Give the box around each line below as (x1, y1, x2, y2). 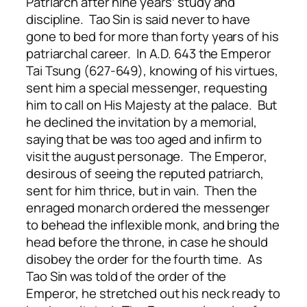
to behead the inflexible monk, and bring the (26, 216, 280, 234)
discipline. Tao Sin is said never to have (26, 10, 250, 29)
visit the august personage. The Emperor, (26, 147, 267, 166)
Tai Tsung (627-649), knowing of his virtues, (26, 62, 278, 80)
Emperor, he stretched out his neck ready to (26, 284, 280, 303)
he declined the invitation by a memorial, (26, 113, 257, 132)
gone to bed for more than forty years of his (26, 27, 279, 46)
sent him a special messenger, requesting (26, 79, 267, 97)
